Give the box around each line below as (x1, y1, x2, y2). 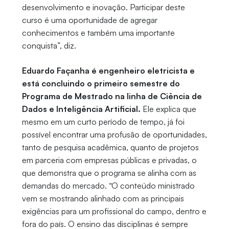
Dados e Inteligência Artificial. (21, 104, 143, 114)
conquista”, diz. (21, 40, 80, 51)
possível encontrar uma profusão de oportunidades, (21, 129, 207, 140)
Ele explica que (142, 104, 196, 114)
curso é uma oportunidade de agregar (21, 15, 157, 26)
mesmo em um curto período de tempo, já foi (21, 117, 185, 127)
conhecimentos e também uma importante (21, 28, 175, 38)
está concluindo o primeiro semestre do (21, 78, 180, 89)
